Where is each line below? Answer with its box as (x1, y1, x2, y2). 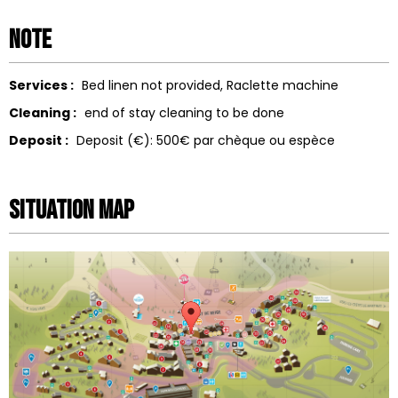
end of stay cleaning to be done (84, 104, 284, 123)
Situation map (9, 195, 134, 227)
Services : (9, 76, 76, 95)
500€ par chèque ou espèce (155, 131, 335, 150)
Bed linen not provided (81, 76, 220, 95)
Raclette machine (226, 76, 338, 95)
